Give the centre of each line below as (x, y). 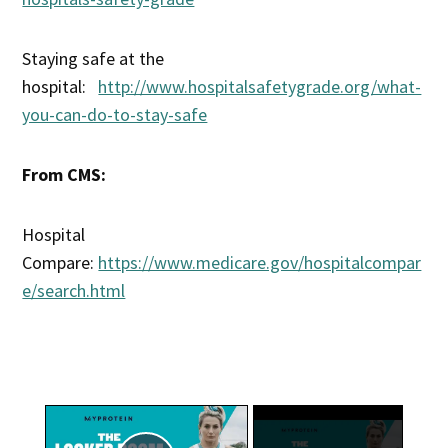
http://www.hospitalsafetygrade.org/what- (260, 86)
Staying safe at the (93, 58)
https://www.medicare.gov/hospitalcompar (260, 262)
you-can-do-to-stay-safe (115, 114)
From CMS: (64, 174)
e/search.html (74, 290)
